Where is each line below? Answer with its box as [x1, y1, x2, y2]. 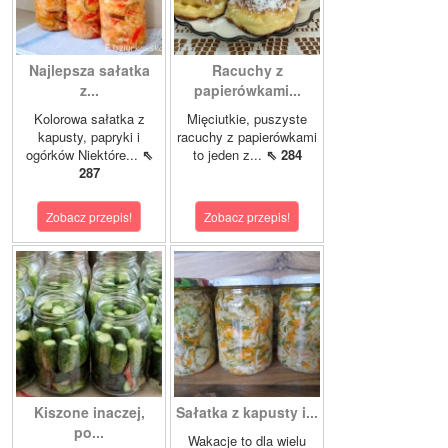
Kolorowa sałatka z [33, 109, 145, 129]
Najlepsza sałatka [28, 60, 150, 81]
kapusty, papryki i [38, 127, 140, 147]
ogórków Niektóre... [25, 145, 142, 165]
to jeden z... [192, 145, 266, 165]
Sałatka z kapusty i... [176, 402, 318, 423]
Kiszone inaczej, [33, 402, 145, 423]
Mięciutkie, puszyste [187, 109, 307, 129]
